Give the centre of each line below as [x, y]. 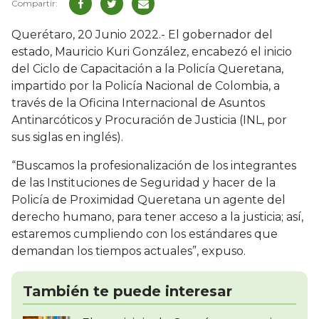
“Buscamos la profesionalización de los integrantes [154, 166]
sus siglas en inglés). [69, 137]
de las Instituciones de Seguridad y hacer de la [143, 183]
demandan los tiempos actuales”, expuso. [130, 251]
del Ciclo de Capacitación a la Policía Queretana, [147, 69]
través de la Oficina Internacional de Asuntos [138, 103]
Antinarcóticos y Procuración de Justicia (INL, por [149, 120]
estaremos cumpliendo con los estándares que [145, 234]
